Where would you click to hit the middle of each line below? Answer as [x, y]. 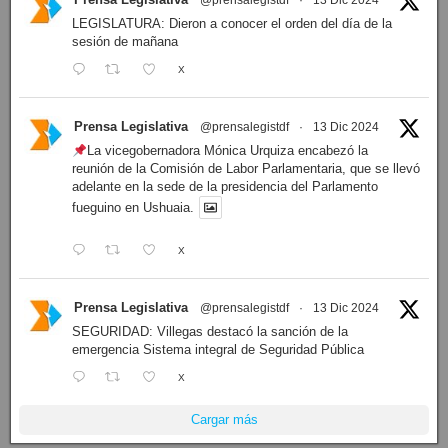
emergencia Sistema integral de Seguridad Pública [218, 349]
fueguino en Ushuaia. [133, 208]
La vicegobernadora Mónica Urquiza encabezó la [227, 151]
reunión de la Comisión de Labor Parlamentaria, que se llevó [246, 169]
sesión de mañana [125, 42]
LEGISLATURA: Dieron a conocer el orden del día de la [232, 24]
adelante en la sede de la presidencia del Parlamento [225, 187]
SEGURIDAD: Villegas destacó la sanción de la [210, 331]
